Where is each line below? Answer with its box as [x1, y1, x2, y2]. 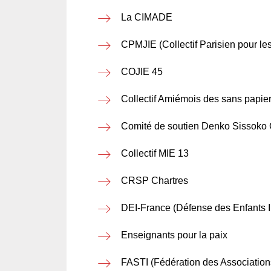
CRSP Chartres [121, 175, 188, 186]
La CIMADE [121, 12, 172, 22]
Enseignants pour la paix [121, 230, 227, 240]
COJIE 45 [121, 67, 163, 77]
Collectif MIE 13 [121, 148, 189, 158]
